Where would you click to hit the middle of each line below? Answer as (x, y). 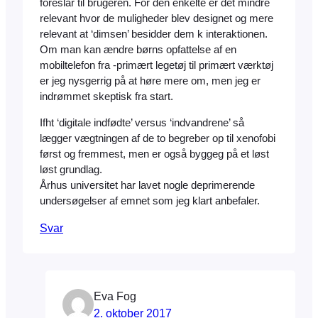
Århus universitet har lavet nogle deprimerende (147, 186)
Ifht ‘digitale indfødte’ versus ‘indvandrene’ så (142, 123)
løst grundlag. (71, 170)
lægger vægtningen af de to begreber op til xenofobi (158, 139)
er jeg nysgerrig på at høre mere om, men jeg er (150, 81)
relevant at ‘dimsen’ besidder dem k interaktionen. (154, 34)
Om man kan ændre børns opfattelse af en (138, 50)
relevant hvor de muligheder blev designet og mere (157, 19)
